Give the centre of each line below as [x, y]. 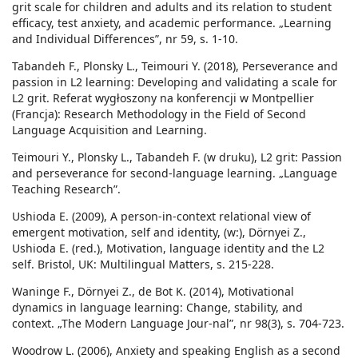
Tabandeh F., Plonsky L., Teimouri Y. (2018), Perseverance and [175, 66]
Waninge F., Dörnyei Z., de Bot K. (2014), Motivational [153, 292]
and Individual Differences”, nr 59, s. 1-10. [125, 39]
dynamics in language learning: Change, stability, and [157, 308]
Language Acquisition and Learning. [109, 130]
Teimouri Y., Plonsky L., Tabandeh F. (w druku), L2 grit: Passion [177, 157]
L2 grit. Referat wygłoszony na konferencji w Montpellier [163, 98]
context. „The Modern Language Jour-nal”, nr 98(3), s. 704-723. [178, 324]
